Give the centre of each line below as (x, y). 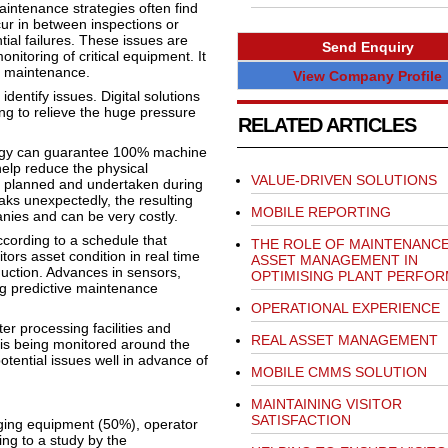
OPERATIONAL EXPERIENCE (345, 308)
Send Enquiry (367, 46)
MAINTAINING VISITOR (326, 404)
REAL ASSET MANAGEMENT (344, 340)
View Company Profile (367, 75)
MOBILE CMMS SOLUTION (338, 372)
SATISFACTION (300, 420)
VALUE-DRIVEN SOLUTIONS (343, 180)
